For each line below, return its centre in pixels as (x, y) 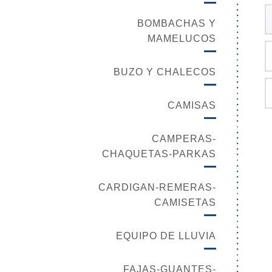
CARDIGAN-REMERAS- (157, 187)
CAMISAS (192, 105)
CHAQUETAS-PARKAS (159, 154)
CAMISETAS (185, 202)
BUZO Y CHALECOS (165, 72)
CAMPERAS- (184, 138)
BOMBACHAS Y (177, 23)
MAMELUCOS (182, 38)
